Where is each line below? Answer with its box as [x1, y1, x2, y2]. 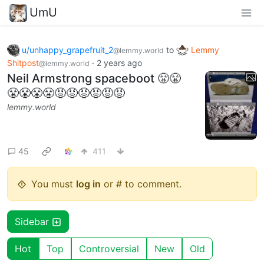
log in [76, 178, 101, 190]
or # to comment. [101, 178, 181, 190]
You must [31, 178, 76, 190]
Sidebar [15, 216, 52, 228]
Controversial [79, 243, 139, 255]
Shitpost [7, 58, 39, 68]
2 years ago [97, 58, 142, 68]
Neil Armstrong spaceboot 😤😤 [7, 71, 181, 86]
